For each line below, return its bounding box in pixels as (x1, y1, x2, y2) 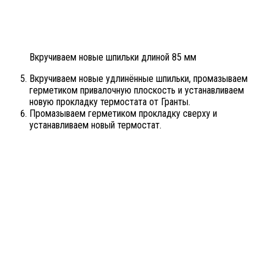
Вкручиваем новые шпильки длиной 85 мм (29, 51, 196, 63)
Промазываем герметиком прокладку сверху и (29, 107, 217, 119)
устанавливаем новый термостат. (29, 119, 161, 131)
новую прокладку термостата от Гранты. (29, 95, 190, 108)
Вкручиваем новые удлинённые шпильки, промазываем (29, 72, 248, 84)
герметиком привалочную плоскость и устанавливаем (29, 84, 244, 96)
